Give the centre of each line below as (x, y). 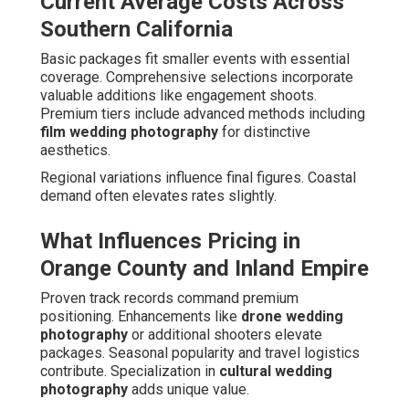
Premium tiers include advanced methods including (203, 114)
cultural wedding (276, 372)
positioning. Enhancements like (141, 317)
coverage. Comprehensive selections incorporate (197, 78)
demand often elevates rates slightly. (158, 196)
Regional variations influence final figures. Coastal (198, 178)
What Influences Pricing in (170, 241)
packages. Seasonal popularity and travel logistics (200, 353)
